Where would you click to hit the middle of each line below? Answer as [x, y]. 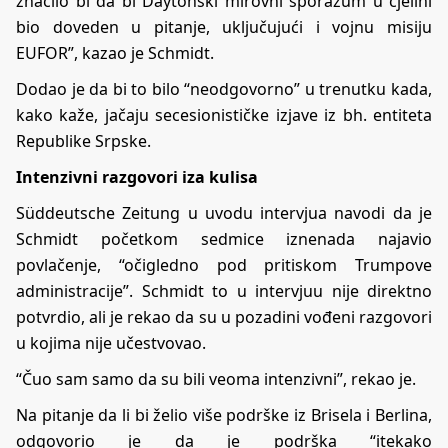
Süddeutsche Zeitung [98, 212]
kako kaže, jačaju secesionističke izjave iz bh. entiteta [224, 114]
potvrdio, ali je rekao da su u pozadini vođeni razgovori [224, 316]
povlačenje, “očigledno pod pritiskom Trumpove [224, 264]
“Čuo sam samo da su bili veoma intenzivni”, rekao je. [216, 378]
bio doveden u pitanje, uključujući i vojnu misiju [224, 26]
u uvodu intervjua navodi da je [306, 212]
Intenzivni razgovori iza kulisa [137, 176]
